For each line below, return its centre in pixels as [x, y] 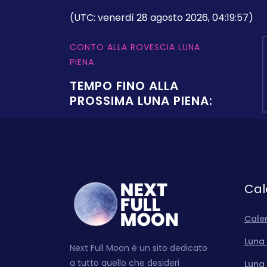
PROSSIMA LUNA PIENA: [141, 101]
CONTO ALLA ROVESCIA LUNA [135, 47]
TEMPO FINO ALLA [124, 86]
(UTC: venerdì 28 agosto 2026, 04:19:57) [162, 18]
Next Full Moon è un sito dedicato [139, 248]
